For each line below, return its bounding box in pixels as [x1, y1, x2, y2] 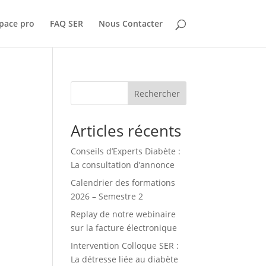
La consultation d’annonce [71, 159, 175, 170]
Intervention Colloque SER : [71, 240, 179, 251]
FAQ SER [49, 18, 83, 29]
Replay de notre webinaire [71, 208, 176, 220]
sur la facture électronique [71, 222, 178, 233]
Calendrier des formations [71, 177, 176, 188]
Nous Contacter [98, 18, 163, 29]
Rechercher [134, 87, 180, 99]
